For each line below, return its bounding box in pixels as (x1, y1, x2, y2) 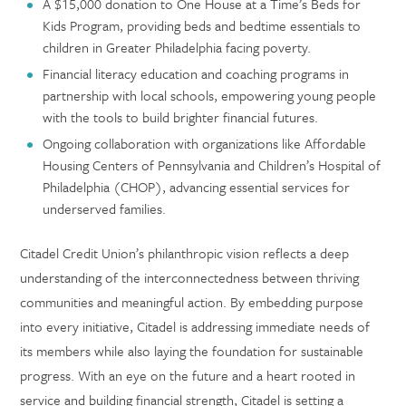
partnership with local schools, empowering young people (43, 85, 377, 105)
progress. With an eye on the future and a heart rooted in (20, 365, 356, 385)
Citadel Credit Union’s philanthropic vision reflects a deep (20, 243, 350, 263)
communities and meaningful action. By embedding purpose (20, 292, 364, 312)
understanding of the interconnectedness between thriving (20, 267, 360, 287)
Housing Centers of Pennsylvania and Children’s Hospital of (43, 155, 382, 175)
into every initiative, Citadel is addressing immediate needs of (20, 316, 371, 336)
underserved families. (43, 198, 167, 218)
